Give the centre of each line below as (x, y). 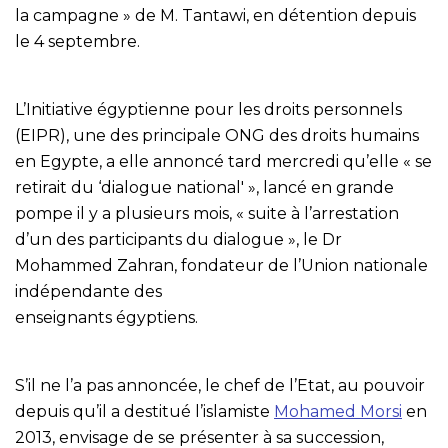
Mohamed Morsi (338, 412)
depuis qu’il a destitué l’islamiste (144, 412)
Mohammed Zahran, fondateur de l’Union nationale (221, 266)
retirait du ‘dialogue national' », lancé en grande (204, 188)
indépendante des (88, 292)
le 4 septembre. (77, 42)
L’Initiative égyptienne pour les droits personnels (208, 110)
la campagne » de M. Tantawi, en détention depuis (215, 16)
